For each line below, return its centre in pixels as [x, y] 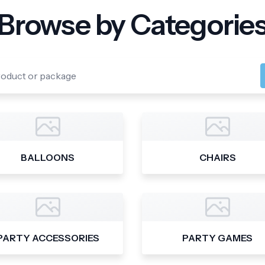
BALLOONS [48, 157]
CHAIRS [217, 157]
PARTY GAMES [217, 238]
